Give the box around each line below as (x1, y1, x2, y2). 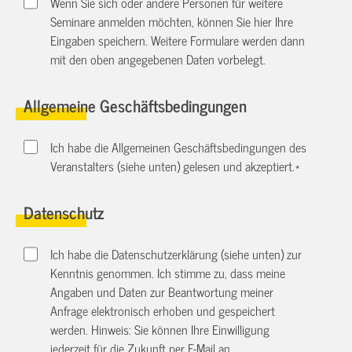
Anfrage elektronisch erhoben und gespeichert (50, 300, 276, 321)
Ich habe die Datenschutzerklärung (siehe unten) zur (50, 244, 302, 265)
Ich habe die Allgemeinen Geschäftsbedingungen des (50, 137, 307, 158)
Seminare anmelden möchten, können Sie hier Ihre (50, 10, 294, 31)
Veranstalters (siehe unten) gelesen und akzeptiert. (50, 156, 295, 177)
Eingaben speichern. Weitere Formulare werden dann (50, 29, 306, 50)
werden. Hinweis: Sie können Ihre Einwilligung (50, 319, 270, 340)
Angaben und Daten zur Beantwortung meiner (50, 281, 274, 302)
